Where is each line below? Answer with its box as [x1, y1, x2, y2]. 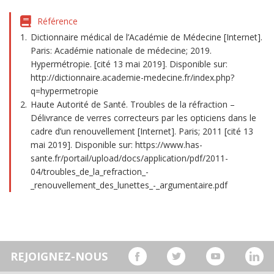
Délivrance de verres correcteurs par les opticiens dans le [31, 112, 256, 124]
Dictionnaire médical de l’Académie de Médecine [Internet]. [31, 31, 262, 43]
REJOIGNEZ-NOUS [10, 248, 108, 264]
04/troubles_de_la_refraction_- [31, 166, 149, 177]
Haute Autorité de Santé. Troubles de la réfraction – [31, 98, 235, 110]
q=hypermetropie [31, 85, 98, 97]
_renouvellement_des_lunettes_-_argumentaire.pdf [31, 179, 228, 191]
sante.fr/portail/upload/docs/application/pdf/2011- [31, 152, 228, 164]
